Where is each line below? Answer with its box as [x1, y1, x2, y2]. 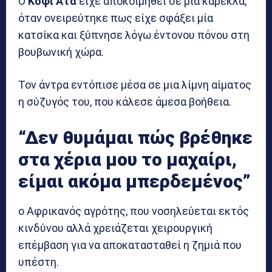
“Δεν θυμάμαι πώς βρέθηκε [18, 126, 253, 148]
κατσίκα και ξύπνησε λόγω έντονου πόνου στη [18, 28, 250, 41]
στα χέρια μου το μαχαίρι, [18, 148, 237, 170]
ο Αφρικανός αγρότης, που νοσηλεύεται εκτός [18, 204, 249, 217]
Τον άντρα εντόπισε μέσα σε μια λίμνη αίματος [18, 78, 251, 91]
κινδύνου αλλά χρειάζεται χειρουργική [18, 221, 212, 234]
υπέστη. [18, 255, 59, 268]
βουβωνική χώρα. [18, 45, 104, 58]
